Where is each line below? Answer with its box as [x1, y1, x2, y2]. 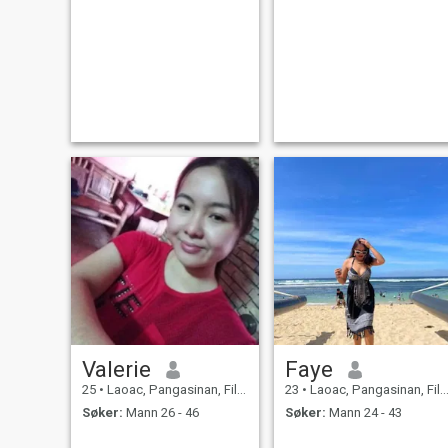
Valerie [81, 356, 151, 383]
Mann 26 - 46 [122, 404, 199, 420]
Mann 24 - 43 [325, 404, 402, 420]
